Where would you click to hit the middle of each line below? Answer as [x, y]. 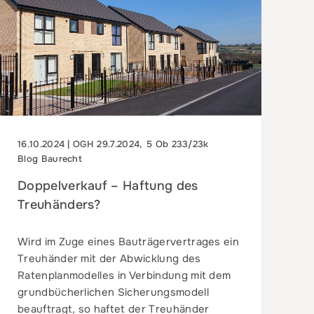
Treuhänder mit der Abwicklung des [109, 258]
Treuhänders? [59, 204]
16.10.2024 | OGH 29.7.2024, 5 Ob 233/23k [113, 144]
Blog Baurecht [50, 158]
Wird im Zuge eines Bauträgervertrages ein [128, 241]
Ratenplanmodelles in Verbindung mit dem [124, 275]
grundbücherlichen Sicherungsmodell [113, 292]
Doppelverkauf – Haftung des [108, 185]
